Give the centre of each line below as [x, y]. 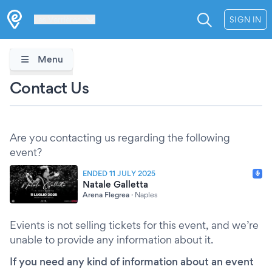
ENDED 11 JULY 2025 [119, 173]
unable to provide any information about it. [111, 240]
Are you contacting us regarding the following [120, 138]
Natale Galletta [115, 184]
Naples [146, 194]
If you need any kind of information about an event [132, 261]
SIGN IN [245, 19]
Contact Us [49, 87]
